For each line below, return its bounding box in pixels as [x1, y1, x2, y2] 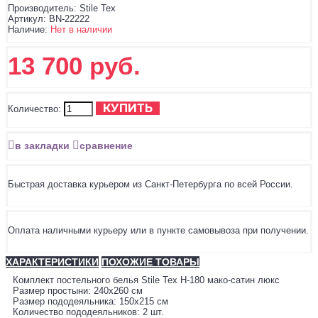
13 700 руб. [8, 52, 141, 80]
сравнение [79, 140, 133, 152]
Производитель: [8, 3, 77, 14]
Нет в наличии [50, 24, 112, 35]
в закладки [15, 140, 70, 152]
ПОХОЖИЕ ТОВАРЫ [102, 256, 199, 268]
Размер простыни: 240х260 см [13, 285, 143, 297]
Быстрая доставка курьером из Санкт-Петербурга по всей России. [8, 179, 293, 190]
